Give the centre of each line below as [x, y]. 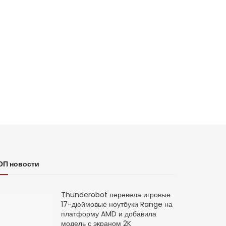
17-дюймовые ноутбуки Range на [117, 205]
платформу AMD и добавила [109, 214]
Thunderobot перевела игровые [116, 195]
